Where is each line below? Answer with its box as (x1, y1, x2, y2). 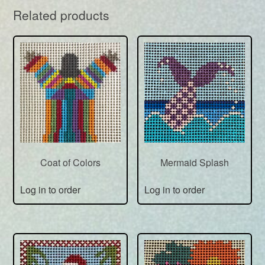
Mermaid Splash (160, 156, 229, 170)
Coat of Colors (40, 156, 101, 170)
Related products (13, 5, 110, 24)
